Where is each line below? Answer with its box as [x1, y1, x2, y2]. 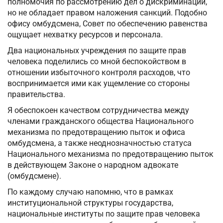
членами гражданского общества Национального [7, 116, 194, 126]
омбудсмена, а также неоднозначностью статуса [7, 138, 192, 148]
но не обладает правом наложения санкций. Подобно [7, 8, 207, 18]
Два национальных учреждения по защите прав [7, 46, 186, 56]
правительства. [7, 90, 65, 100]
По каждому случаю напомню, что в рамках [7, 187, 173, 197]
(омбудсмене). [7, 171, 61, 181]
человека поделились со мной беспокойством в [7, 57, 186, 67]
